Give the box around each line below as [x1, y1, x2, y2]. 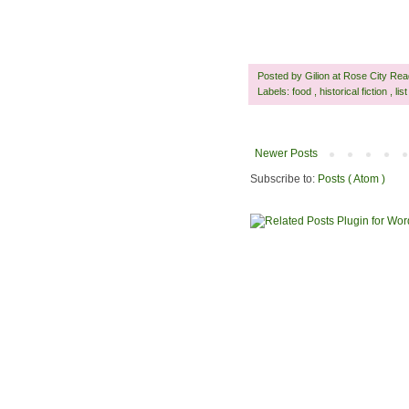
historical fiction [320, 86, 390, 98]
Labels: [257, 86, 292, 98]
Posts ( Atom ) [318, 173, 385, 186]
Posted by [257, 70, 305, 82]
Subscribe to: [250, 173, 318, 186]
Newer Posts [255, 147, 318, 161]
